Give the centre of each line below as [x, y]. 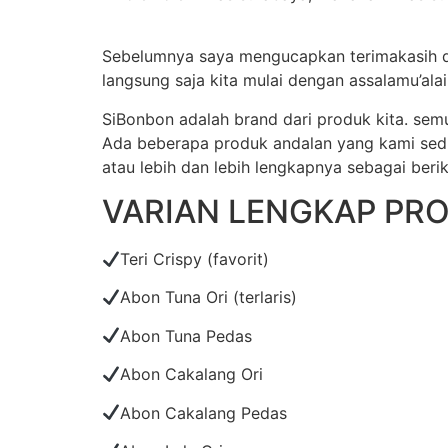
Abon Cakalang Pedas [204, 412]
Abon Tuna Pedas [186, 335]
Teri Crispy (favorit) [195, 258]
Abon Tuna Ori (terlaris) [209, 297]
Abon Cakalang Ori [192, 374]
